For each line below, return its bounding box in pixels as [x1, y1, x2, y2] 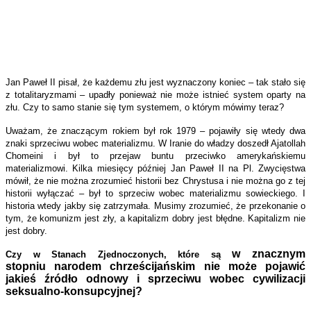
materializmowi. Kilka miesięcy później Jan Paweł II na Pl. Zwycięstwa [6, 163, 305, 174]
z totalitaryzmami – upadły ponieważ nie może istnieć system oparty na [6, 90, 305, 101]
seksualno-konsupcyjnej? [6, 285, 142, 298]
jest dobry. [6, 226, 47, 237]
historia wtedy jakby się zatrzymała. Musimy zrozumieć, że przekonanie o [6, 201, 305, 212]
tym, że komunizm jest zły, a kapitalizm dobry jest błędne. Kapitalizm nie [6, 213, 305, 224]
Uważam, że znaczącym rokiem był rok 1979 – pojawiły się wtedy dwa [6, 126, 305, 137]
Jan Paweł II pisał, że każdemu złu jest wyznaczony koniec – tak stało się [6, 77, 305, 88]
